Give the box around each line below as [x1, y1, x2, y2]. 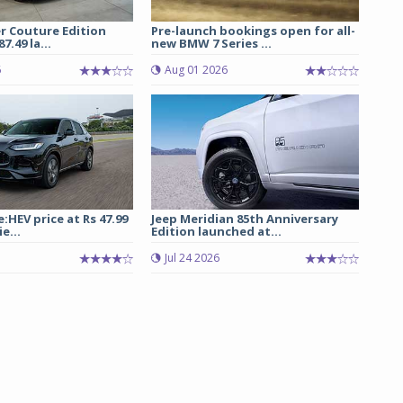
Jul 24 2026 [164, 249, 219, 265]
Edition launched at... [150, 222, 282, 239]
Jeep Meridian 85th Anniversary [150, 210, 338, 227]
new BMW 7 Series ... [150, 34, 272, 51]
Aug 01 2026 [164, 61, 228, 77]
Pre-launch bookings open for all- [150, 22, 355, 39]
